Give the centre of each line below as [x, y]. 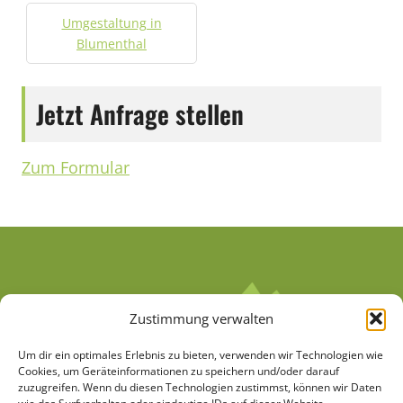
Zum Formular [76, 167]
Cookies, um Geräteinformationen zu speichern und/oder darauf [179, 371]
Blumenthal [112, 44]
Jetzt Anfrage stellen [140, 114]
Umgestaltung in [112, 23]
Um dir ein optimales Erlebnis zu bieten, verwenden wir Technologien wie [201, 355]
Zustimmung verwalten [201, 318]
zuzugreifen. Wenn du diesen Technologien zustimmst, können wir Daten [200, 387]
